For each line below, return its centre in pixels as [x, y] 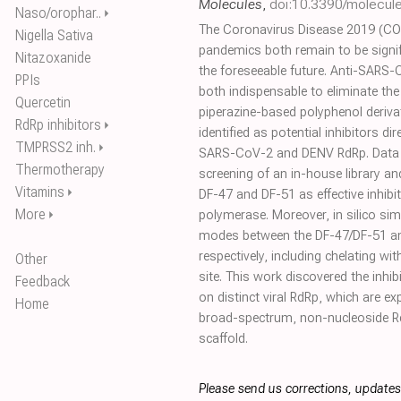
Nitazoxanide [53, 58]
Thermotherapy [60, 170]
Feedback [43, 282]
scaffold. [223, 339]
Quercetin [43, 102]
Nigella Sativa [54, 35]
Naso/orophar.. [58, 13]
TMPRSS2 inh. [55, 147]
